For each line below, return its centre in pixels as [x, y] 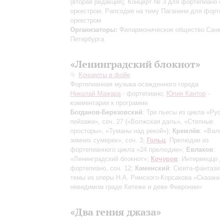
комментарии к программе [109, 103]
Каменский [152, 168]
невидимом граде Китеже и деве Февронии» [136, 187]
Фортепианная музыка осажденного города [134, 84]
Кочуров [164, 159]
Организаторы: [94, 30]
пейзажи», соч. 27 [98, 122]
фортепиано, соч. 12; [103, 168]
